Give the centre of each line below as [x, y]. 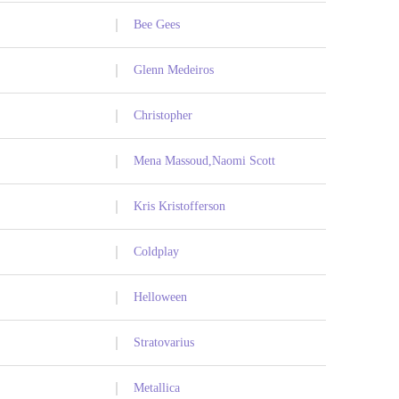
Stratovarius [164, 343]
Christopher [163, 116]
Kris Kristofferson [179, 207]
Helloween [160, 297]
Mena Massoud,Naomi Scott [204, 161]
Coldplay [156, 252]
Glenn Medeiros [174, 70]
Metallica [157, 388]
